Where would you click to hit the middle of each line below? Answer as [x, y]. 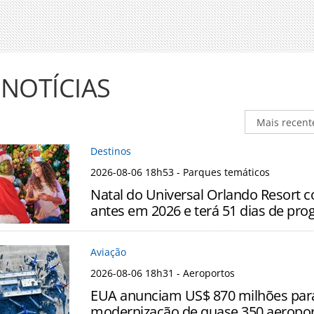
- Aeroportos [204, 273]
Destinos [111, 151]
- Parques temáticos [222, 172]
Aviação [108, 252]
